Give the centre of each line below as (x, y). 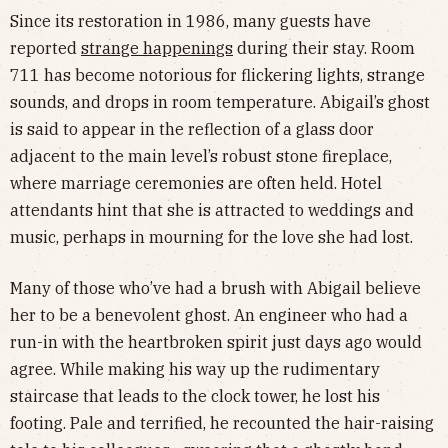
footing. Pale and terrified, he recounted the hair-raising (222, 423)
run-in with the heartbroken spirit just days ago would (216, 342)
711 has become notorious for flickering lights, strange (217, 75)
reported (45, 48)
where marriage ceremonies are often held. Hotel (196, 183)
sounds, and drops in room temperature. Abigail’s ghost (220, 102)
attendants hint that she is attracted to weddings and (212, 210)
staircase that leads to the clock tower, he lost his (195, 396)
